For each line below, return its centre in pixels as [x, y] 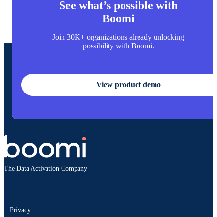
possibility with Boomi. [118, 46]
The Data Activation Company [46, 169]
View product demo [128, 85]
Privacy [20, 210]
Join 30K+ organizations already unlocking [118, 37]
